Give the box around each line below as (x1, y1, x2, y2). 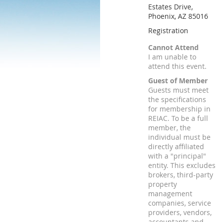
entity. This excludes (148, 161, 216, 170)
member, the (148, 123, 191, 132)
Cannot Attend (148, 43, 199, 52)
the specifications (148, 95, 206, 104)
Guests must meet (148, 85, 209, 95)
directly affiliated (148, 142, 204, 151)
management (148, 189, 192, 198)
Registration (148, 26, 188, 35)
